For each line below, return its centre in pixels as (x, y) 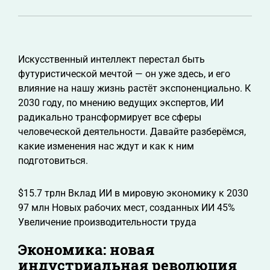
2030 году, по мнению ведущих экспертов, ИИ (121, 103)
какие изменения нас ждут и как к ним (106, 146)
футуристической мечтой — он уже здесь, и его (124, 74)
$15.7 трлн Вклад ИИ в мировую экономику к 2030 (133, 193)
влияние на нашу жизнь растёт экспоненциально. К (134, 88)
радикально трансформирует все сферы (110, 117)
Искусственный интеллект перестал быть (111, 59)
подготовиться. (53, 161)
